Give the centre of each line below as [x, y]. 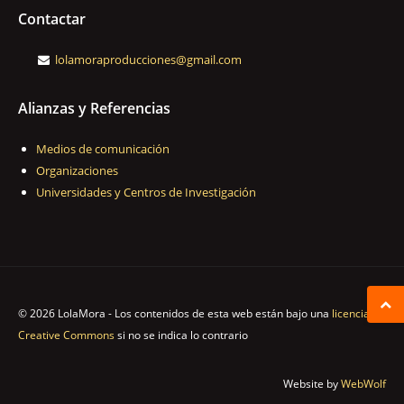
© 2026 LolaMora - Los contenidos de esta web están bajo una [175, 313]
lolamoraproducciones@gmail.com [148, 60]
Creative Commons [66, 335]
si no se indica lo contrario [181, 335]
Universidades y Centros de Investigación [146, 192]
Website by [312, 384]
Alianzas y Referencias [94, 108]
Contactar [52, 19]
